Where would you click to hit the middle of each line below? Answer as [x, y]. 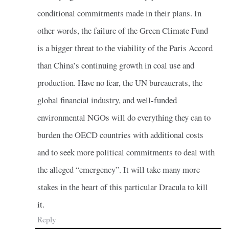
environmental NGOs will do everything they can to [124, 117]
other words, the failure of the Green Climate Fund [122, 30]
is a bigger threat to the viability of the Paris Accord [125, 48]
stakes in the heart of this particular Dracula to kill [122, 187]
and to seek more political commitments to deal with [126, 152]
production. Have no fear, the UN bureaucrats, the [120, 82]
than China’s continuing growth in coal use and [116, 65]
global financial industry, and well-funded [107, 100]
